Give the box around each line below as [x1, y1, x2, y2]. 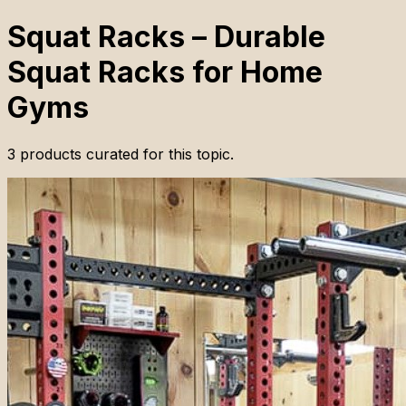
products [20, 144, 82, 163]
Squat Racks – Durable [7, 19, 325, 55]
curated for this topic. [82, 144, 234, 163]
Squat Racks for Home [7, 54, 323, 91]
